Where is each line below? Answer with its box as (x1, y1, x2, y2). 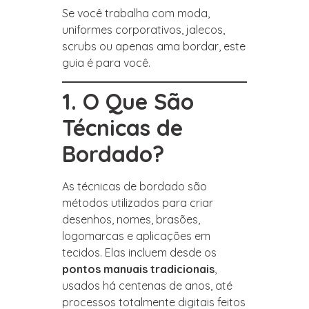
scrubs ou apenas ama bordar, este (62, 39, 246, 54)
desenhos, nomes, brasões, (62, 212, 200, 226)
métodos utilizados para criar (62, 195, 213, 210)
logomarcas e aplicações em (62, 228, 210, 243)
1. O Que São (62, 87, 194, 115)
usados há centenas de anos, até (62, 278, 232, 292)
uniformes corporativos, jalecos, (62, 23, 225, 37)
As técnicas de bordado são (62, 179, 207, 193)
